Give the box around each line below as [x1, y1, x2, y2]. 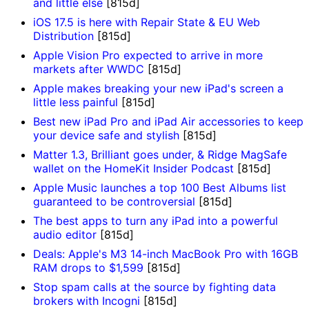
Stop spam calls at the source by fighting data [33, 280, 276, 295]
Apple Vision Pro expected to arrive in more [33, 48, 263, 63]
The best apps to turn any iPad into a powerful [33, 214, 278, 228]
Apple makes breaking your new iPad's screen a [33, 81, 283, 96]
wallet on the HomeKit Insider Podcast [33, 161, 234, 176]
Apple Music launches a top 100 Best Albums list [33, 181, 286, 195]
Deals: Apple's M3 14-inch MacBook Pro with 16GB [33, 247, 298, 261]
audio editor [33, 228, 97, 242]
